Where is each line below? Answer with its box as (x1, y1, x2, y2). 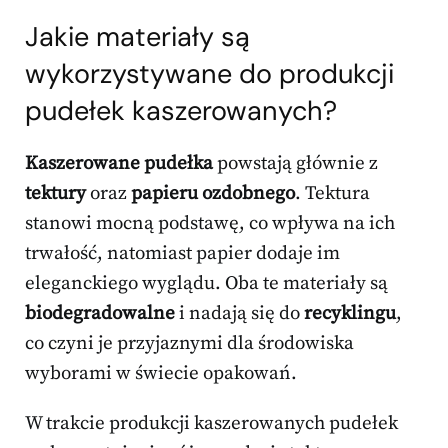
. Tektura (295, 182, 370, 206)
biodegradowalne (25, 302, 175, 326)
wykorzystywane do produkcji (25, 56, 394, 92)
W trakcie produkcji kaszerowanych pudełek (25, 412, 398, 436)
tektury (25, 182, 86, 206)
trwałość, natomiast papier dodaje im (25, 242, 340, 266)
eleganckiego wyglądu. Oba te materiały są (25, 272, 388, 296)
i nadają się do (175, 302, 304, 326)
